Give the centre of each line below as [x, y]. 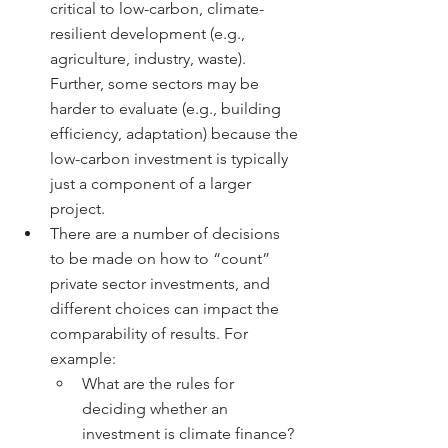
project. [77, 208]
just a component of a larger [152, 183]
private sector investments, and [162, 283]
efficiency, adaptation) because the [176, 133]
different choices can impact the [166, 308]
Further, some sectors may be [156, 83]
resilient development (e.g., [149, 33]
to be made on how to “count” [162, 258]
